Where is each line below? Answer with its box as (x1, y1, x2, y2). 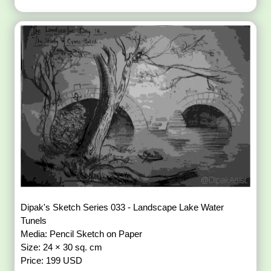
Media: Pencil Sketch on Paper (21, 228, 145, 239)
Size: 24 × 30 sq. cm (21, 241, 105, 252)
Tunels (21, 215, 50, 226)
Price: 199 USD (21, 255, 83, 266)
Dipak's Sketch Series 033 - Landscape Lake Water (21, 201, 224, 212)
